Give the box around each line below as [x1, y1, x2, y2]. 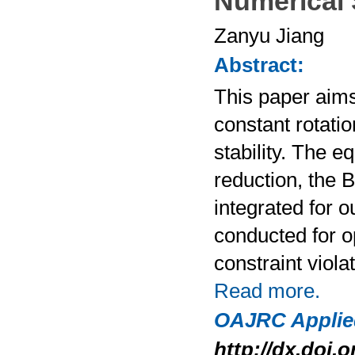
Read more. [214, 280, 320, 302]
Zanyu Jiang [214, 25, 324, 47]
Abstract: [214, 54, 304, 76]
